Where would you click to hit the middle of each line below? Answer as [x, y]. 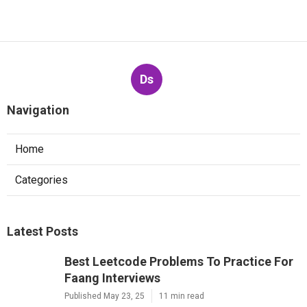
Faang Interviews [112, 278]
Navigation [38, 110]
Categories [41, 180]
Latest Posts [42, 232]
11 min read [182, 296]
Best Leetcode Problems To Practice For [179, 262]
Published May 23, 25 [105, 296]
